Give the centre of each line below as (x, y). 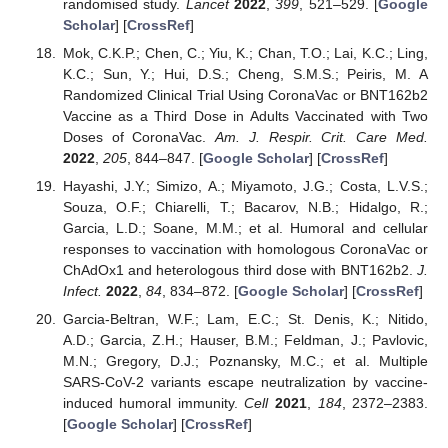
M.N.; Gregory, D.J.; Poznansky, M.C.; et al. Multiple (245, 361)
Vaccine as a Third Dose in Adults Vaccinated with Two (245, 116)
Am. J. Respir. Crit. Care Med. (322, 137)
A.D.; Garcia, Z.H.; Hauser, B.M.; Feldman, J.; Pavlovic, (245, 340)
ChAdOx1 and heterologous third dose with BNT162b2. (239, 270)
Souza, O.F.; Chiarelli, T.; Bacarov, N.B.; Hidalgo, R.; (245, 207)
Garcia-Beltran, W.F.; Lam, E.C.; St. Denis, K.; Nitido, (245, 319)
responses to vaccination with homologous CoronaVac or (245, 249)
